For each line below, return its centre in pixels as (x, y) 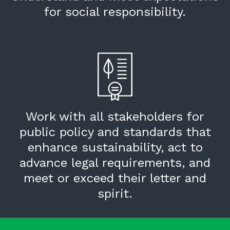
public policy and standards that (115, 132)
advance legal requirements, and (115, 163)
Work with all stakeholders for (115, 117)
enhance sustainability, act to (115, 148)
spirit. (115, 194)
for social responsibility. (115, 12)
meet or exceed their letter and (115, 178)
